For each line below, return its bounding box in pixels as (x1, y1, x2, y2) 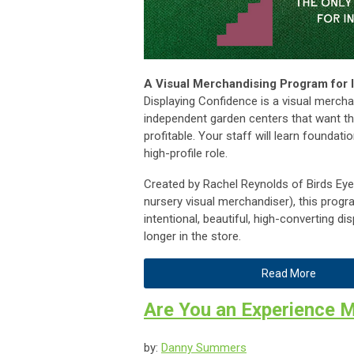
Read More (261, 266, 316, 280)
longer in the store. (144, 228, 241, 243)
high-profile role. (144, 145, 228, 160)
